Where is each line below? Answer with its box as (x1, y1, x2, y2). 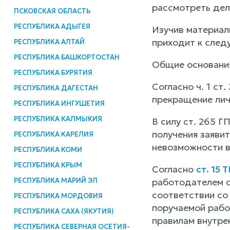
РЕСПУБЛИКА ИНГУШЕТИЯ (13, 99, 105, 108)
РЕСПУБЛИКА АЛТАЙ (13, 37, 85, 46)
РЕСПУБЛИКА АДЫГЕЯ (13, 22, 90, 31)
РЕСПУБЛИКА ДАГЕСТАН (13, 83, 98, 92)
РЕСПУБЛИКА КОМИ (13, 145, 82, 154)
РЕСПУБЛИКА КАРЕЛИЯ (13, 129, 93, 139)
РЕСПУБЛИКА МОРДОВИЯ (13, 191, 103, 200)
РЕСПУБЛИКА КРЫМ (13, 160, 82, 169)
